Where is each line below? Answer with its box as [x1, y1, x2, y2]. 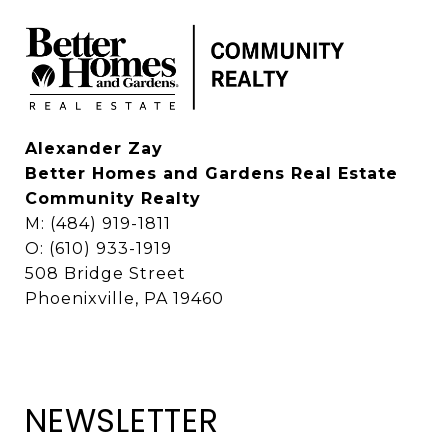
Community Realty [25, 188, 201, 208]
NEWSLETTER [25, 397, 219, 443]
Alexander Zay [25, 138, 163, 158]
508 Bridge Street [25, 263, 186, 283]
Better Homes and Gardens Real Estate [25, 163, 398, 183]
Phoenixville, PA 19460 [25, 288, 224, 308]
